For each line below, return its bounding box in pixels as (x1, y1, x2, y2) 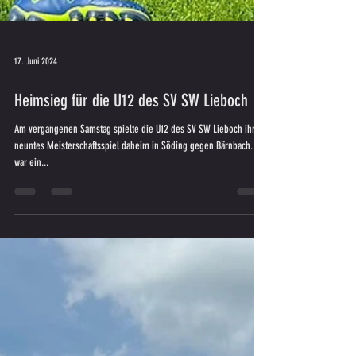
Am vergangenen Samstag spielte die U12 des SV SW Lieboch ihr (14, 224, 255, 238)
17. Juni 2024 (14, 157, 57, 168)
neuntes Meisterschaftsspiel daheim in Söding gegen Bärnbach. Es (14, 241, 263, 254)
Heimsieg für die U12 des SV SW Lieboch (14, 192, 248, 213)
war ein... (14, 257, 48, 271)
